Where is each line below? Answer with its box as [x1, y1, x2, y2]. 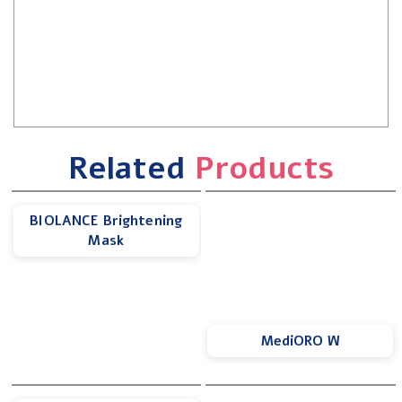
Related [67, 146, 195, 189]
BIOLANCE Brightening [30, 211, 183, 230]
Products [195, 146, 335, 189]
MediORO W [260, 331, 340, 350]
